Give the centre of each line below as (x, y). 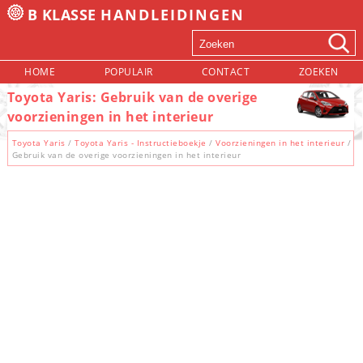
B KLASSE (64, 15)
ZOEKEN (318, 72)
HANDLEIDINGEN (173, 15)
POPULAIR (128, 72)
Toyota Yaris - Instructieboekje (141, 143)
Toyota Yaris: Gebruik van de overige (132, 97)
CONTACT (226, 72)
